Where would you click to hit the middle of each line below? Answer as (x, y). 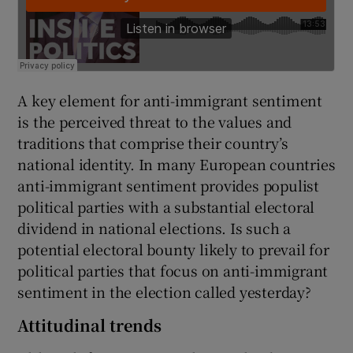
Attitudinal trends (90, 325)
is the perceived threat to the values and (155, 122)
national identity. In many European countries (176, 164)
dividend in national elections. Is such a (154, 228)
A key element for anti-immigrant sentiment (170, 100)
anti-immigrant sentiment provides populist (169, 186)
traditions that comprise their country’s (153, 143)
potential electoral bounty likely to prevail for (173, 249)
